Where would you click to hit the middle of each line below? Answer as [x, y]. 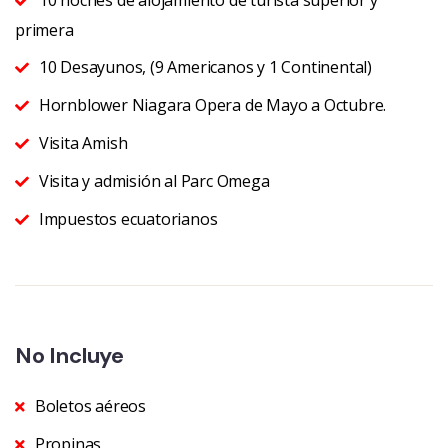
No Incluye [69, 355]
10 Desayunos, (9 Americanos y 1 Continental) [205, 66]
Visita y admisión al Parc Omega [154, 180]
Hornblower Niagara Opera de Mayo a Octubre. [212, 104]
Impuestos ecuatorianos [128, 218]
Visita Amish [83, 142]
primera [44, 29]
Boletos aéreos [90, 405]
